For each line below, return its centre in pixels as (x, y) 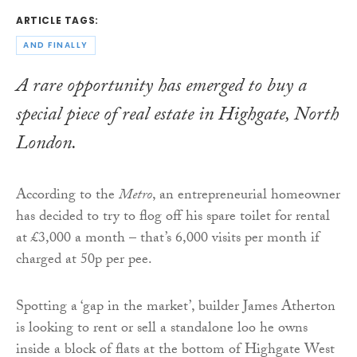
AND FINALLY (56, 45)
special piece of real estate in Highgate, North (177, 116)
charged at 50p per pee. (84, 261)
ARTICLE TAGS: (57, 21)
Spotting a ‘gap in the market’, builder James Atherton (176, 308)
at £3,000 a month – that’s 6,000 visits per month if (168, 239)
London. (46, 145)
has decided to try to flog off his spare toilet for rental (173, 218)
